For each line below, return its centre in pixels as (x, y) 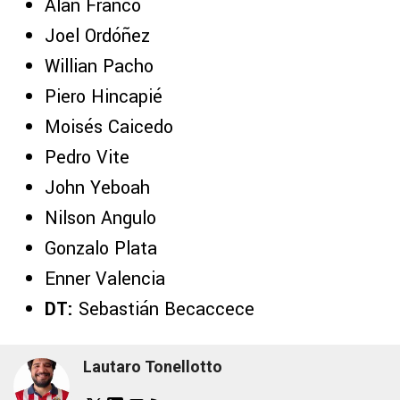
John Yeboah (97, 187)
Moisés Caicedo (109, 127)
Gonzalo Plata (101, 248)
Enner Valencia (105, 279)
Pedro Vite (87, 157)
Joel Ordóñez (97, 36)
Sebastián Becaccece (164, 309)
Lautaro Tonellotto (153, 367)
